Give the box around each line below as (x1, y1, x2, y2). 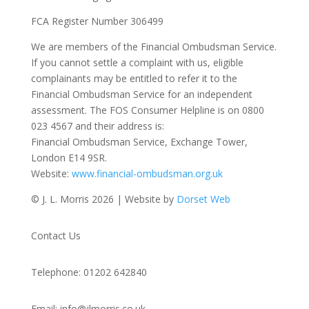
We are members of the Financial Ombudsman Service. (30, 40, 277, 53)
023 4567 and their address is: (30, 119, 164, 132)
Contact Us (30, 229, 81, 242)
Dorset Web (176, 192, 230, 206)
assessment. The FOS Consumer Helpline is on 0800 (30, 103, 264, 117)
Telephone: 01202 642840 (30, 266, 147, 279)
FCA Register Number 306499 (30, 14, 163, 28)
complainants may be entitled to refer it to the (30, 72, 237, 85)
